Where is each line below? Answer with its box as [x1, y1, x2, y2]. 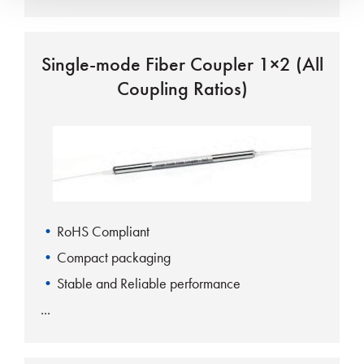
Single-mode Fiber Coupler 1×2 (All [41, 51, 323, 77]
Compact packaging [57, 248, 171, 267]
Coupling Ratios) [116, 76, 248, 102]
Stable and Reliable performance [57, 274, 240, 293]
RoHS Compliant [57, 222, 149, 241]
